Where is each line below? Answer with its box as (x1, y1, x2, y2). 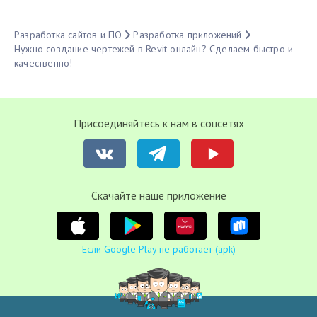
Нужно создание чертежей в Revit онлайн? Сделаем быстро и (14, 42, 294, 56)
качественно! (14, 57, 73, 70)
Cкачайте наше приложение (91, 188, 226, 203)
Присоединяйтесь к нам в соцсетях (73, 116, 244, 131)
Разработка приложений (133, 28, 242, 42)
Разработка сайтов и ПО (14, 28, 122, 42)
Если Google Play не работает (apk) (81, 243, 236, 256)
